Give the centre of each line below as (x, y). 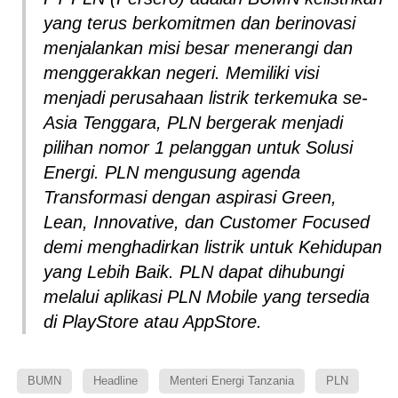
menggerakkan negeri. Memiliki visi (181, 72)
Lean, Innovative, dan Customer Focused (207, 222)
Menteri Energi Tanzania (232, 380)
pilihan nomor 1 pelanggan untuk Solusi (198, 147)
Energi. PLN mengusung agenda (172, 172)
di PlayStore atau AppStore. (153, 321)
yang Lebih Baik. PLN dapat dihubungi (194, 271)
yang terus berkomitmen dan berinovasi (199, 23)
